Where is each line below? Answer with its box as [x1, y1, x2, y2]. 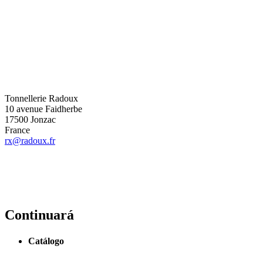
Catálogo [28, 235, 64, 246]
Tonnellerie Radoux [5, 93, 78, 104]
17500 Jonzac [5, 114, 56, 125]
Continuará [5, 207, 74, 223]
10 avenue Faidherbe [5, 104, 82, 114]
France [5, 125, 30, 136]
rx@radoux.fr [5, 136, 55, 146]
